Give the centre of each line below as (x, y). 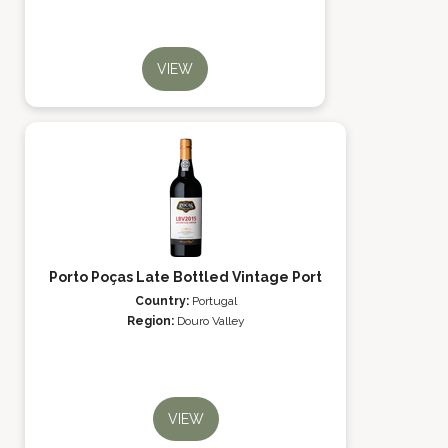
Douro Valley (210, 321)
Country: (163, 301)
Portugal (214, 301)
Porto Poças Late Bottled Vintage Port (185, 277)
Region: (151, 321)
